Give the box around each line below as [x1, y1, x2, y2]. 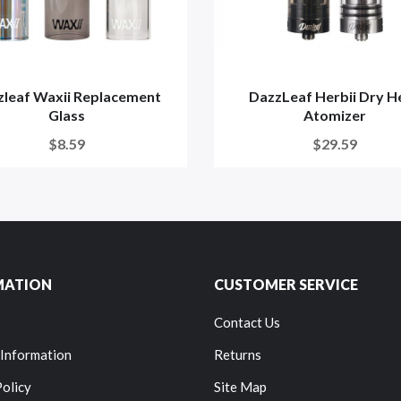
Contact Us [214, 314, 280, 331]
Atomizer [303, 107, 366, 124]
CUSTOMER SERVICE [214, 276, 358, 294]
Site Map [214, 379, 267, 396]
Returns [214, 346, 261, 363]
